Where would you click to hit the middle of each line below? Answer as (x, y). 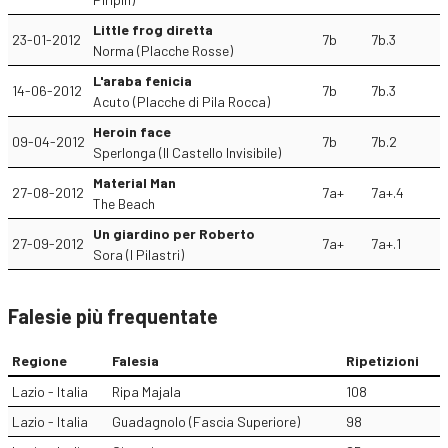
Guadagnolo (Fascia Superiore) (206, 421)
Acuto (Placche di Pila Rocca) (181, 101)
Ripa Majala (146, 391)
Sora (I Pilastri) (138, 254)
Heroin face (132, 131)
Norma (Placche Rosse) (163, 50)
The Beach (124, 203)
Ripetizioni (382, 360)
